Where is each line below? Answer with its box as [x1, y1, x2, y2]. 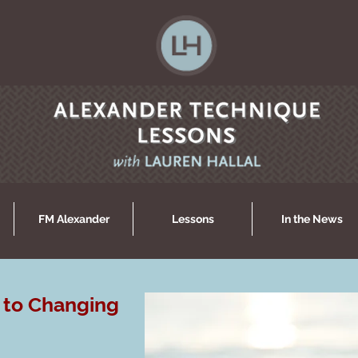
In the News [280, 213, 343, 225]
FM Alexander [38, 213, 109, 225]
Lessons [171, 213, 214, 225]
